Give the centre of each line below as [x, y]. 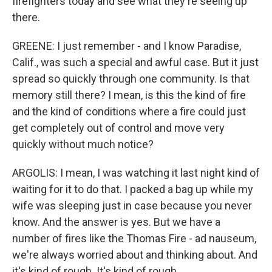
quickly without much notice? [83, 144]
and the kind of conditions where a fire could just [129, 111]
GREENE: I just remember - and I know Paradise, [127, 46]
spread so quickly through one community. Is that [131, 79]
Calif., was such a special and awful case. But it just [135, 62]
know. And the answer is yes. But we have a [116, 222]
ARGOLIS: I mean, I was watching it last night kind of [136, 173]
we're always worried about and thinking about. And [135, 255]
